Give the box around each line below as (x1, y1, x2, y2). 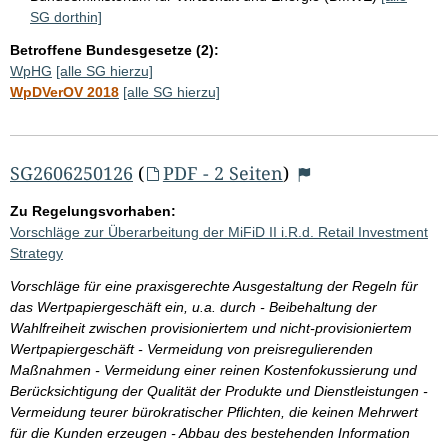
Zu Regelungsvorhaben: (10, 202, 176, 219)
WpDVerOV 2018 (10, 83, 119, 100)
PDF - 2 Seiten (162, 160, 283, 185)
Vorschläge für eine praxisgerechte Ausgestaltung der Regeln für (10, 277, 418, 294)
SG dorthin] (30, 8, 102, 25)
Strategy (10, 244, 63, 261)
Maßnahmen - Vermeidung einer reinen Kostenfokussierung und (10, 361, 417, 378)
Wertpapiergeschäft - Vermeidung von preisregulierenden (10, 340, 373, 357)
